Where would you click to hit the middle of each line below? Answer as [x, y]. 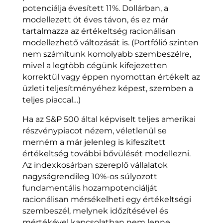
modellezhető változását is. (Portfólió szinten [110, 43]
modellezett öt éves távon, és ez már [95, 20]
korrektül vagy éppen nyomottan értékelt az [111, 77]
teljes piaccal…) [51, 100]
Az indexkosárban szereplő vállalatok [95, 165]
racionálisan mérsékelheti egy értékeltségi [107, 200]
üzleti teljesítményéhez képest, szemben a [108, 89]
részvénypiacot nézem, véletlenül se [94, 131]
